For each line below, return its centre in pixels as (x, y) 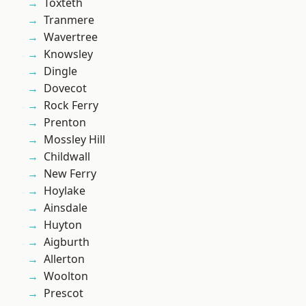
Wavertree (71, 37)
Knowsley (68, 54)
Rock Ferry (71, 106)
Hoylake (65, 191)
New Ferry (70, 174)
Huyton (63, 225)
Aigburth (67, 242)
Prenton (65, 123)
